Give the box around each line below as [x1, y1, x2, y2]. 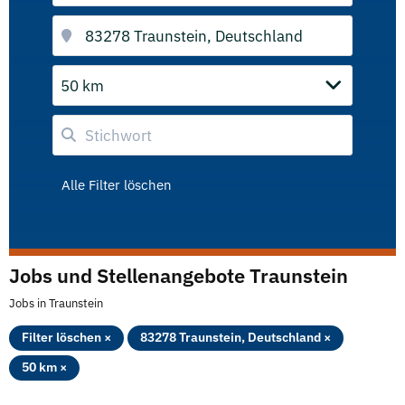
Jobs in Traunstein [9, 296, 103, 311]
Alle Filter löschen [61, 176, 172, 193]
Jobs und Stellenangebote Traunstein [9, 262, 348, 288]
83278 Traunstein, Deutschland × [140, 329, 331, 345]
